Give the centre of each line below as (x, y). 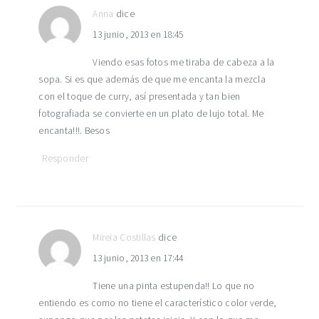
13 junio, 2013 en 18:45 (138, 35)
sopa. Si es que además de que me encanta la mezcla (152, 79)
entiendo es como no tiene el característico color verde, (158, 303)
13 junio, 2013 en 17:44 (138, 258)
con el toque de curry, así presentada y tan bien (140, 96)
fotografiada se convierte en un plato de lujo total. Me (151, 114)
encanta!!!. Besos (74, 131)
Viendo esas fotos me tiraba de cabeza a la (184, 62)
